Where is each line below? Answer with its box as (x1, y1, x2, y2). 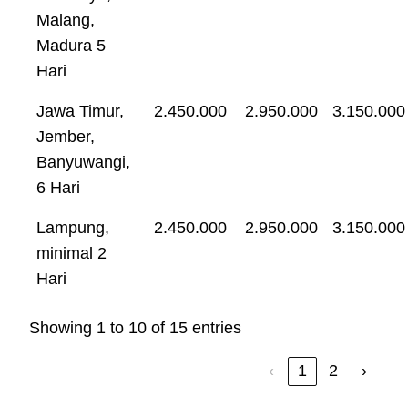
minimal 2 (36, 243, 107, 262)
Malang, (36, 10, 95, 29)
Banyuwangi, (36, 152, 130, 171)
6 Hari (36, 178, 80, 197)
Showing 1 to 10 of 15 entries (29, 318, 241, 337)
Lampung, (36, 218, 109, 237)
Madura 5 (36, 36, 106, 55)
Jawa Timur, (36, 101, 124, 120)
